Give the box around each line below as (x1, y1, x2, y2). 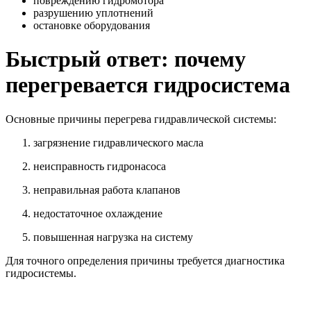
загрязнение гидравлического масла (33, 136, 203, 149)
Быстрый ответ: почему (6, 47, 246, 72)
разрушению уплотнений (33, 6, 153, 19)
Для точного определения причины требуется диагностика (6, 254, 285, 267)
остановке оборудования (33, 19, 150, 31)
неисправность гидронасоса (33, 160, 166, 172)
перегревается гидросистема (6, 72, 290, 98)
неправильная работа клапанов (33, 183, 180, 196)
